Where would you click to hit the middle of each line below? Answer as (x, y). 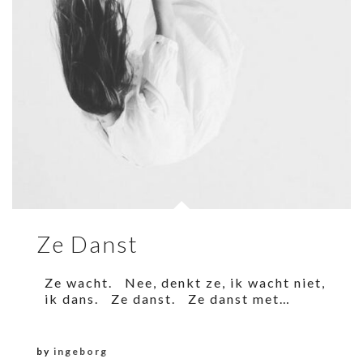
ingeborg (81, 351)
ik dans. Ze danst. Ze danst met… (164, 298)
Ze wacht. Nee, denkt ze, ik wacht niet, (181, 282)
